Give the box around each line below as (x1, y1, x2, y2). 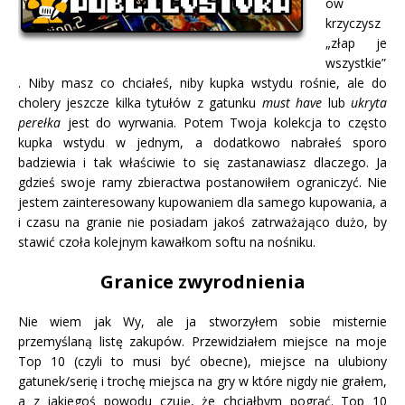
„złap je (325, 33, 387, 52)
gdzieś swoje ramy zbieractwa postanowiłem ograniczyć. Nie (18, 173, 387, 191)
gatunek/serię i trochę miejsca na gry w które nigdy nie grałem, (18, 372, 387, 390)
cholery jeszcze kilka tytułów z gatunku (18, 93, 262, 111)
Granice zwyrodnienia (99, 268, 306, 294)
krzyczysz (325, 14, 381, 32)
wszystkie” (325, 53, 386, 71)
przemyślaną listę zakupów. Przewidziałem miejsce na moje (18, 332, 387, 350)
